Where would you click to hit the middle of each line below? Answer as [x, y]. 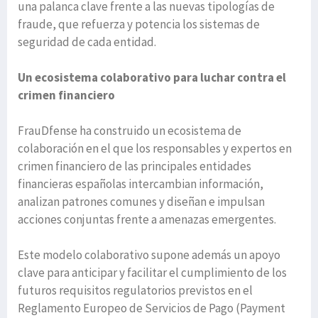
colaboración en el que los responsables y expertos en [155, 149]
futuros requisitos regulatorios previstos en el [135, 291]
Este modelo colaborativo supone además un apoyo [149, 255]
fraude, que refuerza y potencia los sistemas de [139, 24]
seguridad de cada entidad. [87, 42]
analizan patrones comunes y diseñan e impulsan [141, 202]
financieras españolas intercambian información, [141, 184]
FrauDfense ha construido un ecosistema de [130, 131]
